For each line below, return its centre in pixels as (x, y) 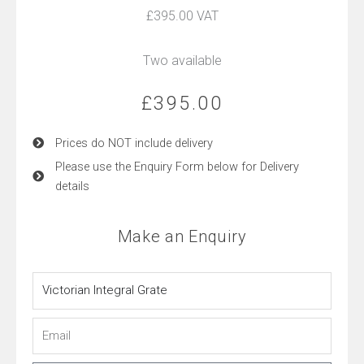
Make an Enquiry (182, 237)
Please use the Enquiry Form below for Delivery (177, 167)
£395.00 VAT (182, 15)
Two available (182, 60)
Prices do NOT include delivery (134, 143)
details (72, 186)
